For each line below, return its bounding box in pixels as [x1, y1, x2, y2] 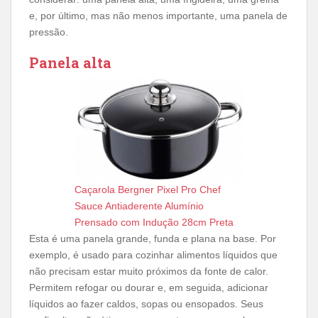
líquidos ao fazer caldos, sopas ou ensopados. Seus [29, 298, 263, 309]
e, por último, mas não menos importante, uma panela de [29, 10, 287, 21]
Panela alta [29, 53, 111, 72]
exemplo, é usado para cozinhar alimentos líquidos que [29, 249, 278, 261]
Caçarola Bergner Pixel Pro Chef [74, 184, 221, 195]
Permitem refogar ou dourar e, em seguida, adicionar [29, 282, 268, 293]
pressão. [29, 26, 68, 38]
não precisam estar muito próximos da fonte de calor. [29, 265, 268, 277]
